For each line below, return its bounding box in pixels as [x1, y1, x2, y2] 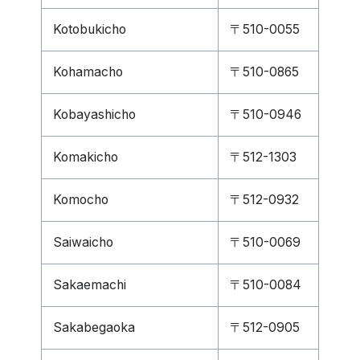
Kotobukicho [53, 22, 126, 37]
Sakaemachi [53, 277, 126, 292]
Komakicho [53, 149, 118, 165]
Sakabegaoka [53, 320, 135, 335]
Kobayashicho [53, 107, 136, 122]
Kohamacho [53, 64, 123, 80]
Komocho [53, 192, 108, 207]
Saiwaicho [53, 235, 113, 250]
